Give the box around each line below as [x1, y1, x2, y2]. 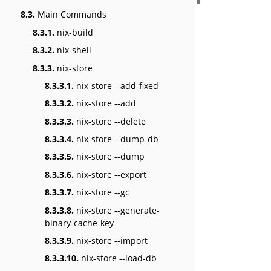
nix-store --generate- [74, 204, 160, 216]
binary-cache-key [45, 217, 114, 229]
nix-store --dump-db [74, 133, 158, 145]
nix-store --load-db [79, 252, 157, 264]
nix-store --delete [74, 115, 146, 127]
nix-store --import [74, 235, 148, 247]
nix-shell [54, 44, 91, 56]
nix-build [54, 26, 93, 38]
